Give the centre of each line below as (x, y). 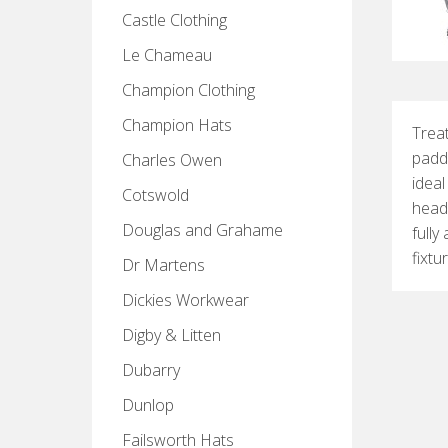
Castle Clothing (174, 20)
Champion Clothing (188, 90)
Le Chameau (167, 55)
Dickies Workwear (185, 300)
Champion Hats (177, 125)
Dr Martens (163, 265)
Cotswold (155, 195)
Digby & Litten (171, 335)
